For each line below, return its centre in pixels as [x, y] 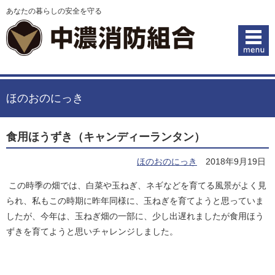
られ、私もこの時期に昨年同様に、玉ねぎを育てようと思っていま [135, 200]
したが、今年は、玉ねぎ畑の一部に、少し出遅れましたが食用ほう [135, 216]
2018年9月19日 [236, 161]
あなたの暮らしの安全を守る [54, 11]
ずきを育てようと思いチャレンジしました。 [92, 231]
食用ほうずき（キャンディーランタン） [106, 137]
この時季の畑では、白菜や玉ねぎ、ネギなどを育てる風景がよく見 [136, 185]
